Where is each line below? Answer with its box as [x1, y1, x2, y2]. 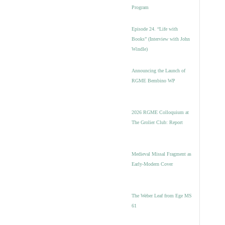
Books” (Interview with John [132, 36, 190, 42]
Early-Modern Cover [132, 161, 173, 167]
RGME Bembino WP [132, 78, 175, 83]
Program [132, 5, 149, 10]
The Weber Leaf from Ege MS [132, 193, 192, 198]
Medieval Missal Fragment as [132, 151, 191, 157]
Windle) [132, 46, 148, 52]
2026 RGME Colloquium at [132, 109, 189, 115]
